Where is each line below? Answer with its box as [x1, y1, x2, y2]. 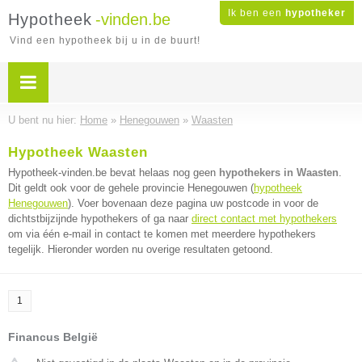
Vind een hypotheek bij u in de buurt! [10, 35, 200, 46]
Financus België [8, 330, 98, 343]
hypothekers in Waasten [219, 166, 339, 179]
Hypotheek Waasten [8, 145, 148, 160]
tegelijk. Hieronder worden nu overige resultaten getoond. [8, 243, 273, 255]
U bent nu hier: [8, 114, 80, 126]
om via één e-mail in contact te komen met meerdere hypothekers [8, 228, 316, 240]
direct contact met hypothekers [192, 213, 337, 225]
